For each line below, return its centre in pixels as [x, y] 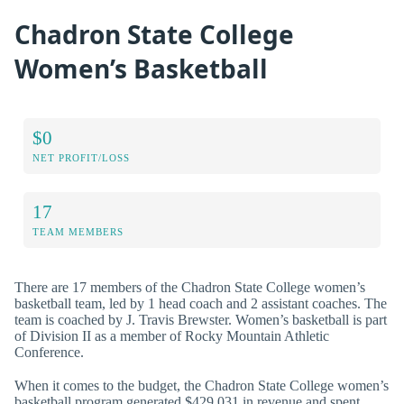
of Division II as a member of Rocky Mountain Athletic [172, 335]
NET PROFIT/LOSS [81, 157]
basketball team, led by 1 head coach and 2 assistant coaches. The [201, 303]
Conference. [49, 352]
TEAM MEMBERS [78, 231]
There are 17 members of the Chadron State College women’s [190, 287]
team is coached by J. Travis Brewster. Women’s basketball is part [201, 319]
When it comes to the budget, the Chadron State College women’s [202, 385]
